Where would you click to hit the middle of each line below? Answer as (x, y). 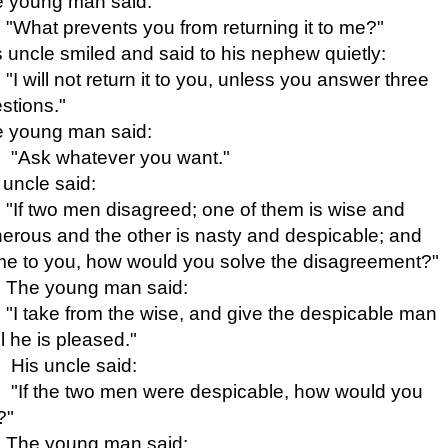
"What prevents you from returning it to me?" (195, 27)
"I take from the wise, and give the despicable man (221, 313)
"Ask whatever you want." (118, 157)
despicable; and (353, 235)
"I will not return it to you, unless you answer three (217, 79)
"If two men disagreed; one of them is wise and (205, 209)
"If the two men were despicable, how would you (214, 391)
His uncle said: (74, 365)
